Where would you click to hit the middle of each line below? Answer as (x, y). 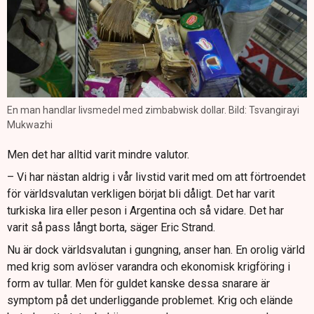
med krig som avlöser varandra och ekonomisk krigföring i (149, 266)
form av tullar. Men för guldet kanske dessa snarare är (138, 283)
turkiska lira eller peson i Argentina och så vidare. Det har (145, 210)
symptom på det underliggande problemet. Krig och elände (150, 300)
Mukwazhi (30, 124)
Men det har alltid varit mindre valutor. (98, 154)
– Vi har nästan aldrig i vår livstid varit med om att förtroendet (156, 177)
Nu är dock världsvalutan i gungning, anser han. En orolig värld (156, 250)
